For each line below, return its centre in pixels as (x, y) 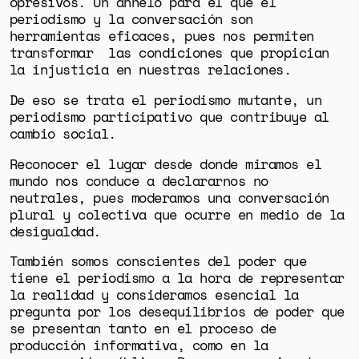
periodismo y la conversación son (131, 19)
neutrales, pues (67, 197)
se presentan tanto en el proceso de (143, 329)
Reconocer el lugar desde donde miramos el (165, 163)
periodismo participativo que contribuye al (169, 116)
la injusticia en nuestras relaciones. (154, 70)
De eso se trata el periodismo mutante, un (165, 99)
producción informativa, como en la (139, 345)
